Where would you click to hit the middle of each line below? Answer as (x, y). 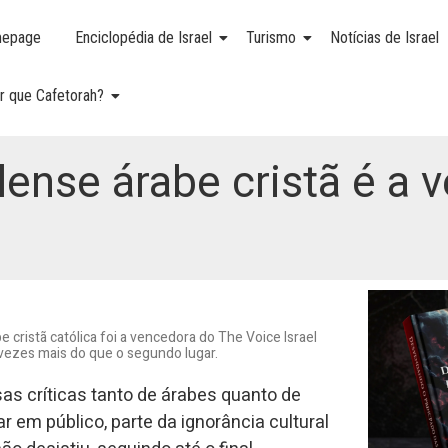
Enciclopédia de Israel (144, 37)
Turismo (271, 37)
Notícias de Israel (385, 37)
